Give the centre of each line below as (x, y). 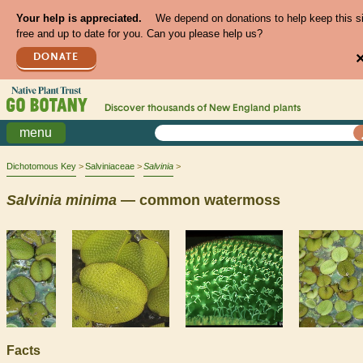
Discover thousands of (156, 109)
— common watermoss (199, 200)
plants (285, 109)
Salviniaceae (110, 167)
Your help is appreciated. (79, 19)
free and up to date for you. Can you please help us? (139, 34)
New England (239, 109)
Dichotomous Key (41, 167)
